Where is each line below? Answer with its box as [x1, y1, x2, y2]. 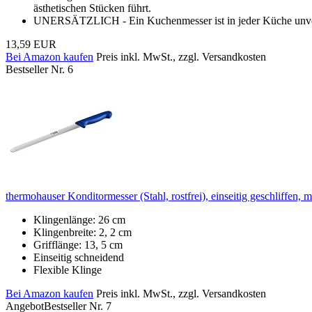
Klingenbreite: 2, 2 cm [33, 226, 132, 238]
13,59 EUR [6, 38, 56, 50]
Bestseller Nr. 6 [6, 63, 73, 75]
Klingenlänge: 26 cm [33, 213, 125, 226]
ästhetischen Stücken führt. [33, 1, 151, 14]
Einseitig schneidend [33, 251, 124, 263]
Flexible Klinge [33, 263, 102, 276]
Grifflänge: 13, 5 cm [33, 238, 123, 251]
